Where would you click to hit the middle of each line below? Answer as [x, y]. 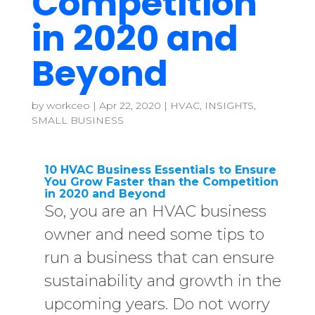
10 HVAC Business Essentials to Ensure [160, 170]
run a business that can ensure [159, 258]
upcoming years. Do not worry [157, 304]
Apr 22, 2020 [130, 105]
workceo [68, 105]
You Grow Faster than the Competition [161, 182]
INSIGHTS [229, 105]
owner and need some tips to [154, 234]
